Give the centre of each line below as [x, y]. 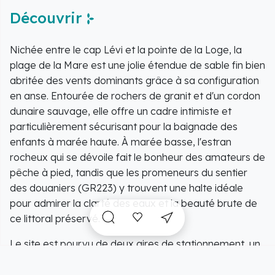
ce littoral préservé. [55, 219]
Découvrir [46, 18]
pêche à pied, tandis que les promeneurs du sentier [129, 173]
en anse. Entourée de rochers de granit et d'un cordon [135, 96]
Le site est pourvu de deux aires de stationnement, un [135, 244]
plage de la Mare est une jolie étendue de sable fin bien [137, 65]
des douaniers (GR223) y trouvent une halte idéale [126, 188]
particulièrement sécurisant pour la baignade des [124, 127]
